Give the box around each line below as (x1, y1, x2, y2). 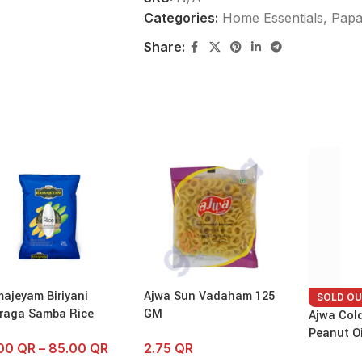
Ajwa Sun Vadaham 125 (143, 287, 275, 305)
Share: (143, 39, 185, 55)
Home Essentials (221, 10, 323, 26)
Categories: (143, 10, 218, 26)
